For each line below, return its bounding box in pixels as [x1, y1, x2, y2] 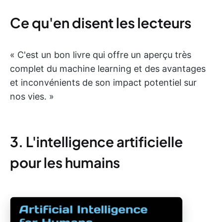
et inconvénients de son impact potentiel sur [10, 77, 197, 88]
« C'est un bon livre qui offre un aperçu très [10, 49, 191, 60]
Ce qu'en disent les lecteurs [10, 13, 191, 31]
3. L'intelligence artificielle [10, 132, 183, 150]
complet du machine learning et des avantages [10, 63, 206, 74]
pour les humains [10, 153, 120, 171]
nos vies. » [10, 91, 54, 102]
